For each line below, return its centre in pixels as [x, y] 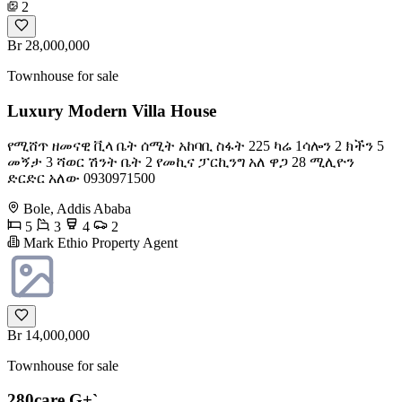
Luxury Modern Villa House [112, 110]
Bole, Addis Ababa [77, 208]
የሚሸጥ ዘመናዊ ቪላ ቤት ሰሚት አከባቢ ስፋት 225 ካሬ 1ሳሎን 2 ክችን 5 [196, 145]
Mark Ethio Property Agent [99, 242]
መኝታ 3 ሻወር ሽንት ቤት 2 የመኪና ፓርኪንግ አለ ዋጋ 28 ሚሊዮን [181, 162]
